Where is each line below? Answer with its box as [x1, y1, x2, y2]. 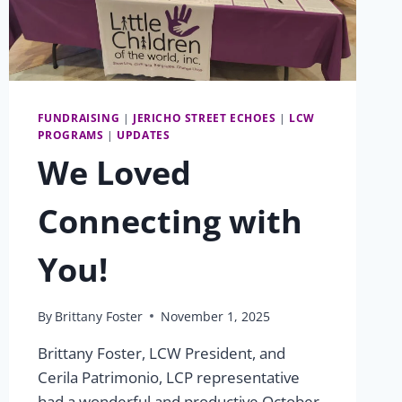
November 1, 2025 [160, 307, 270, 325]
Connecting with [37, 199, 302, 244]
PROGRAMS [37, 127, 104, 143]
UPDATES [117, 127, 170, 143]
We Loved [37, 151, 191, 196]
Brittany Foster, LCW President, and [37, 342, 285, 363]
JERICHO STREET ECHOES [133, 110, 276, 126]
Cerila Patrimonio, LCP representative [37, 366, 300, 388]
